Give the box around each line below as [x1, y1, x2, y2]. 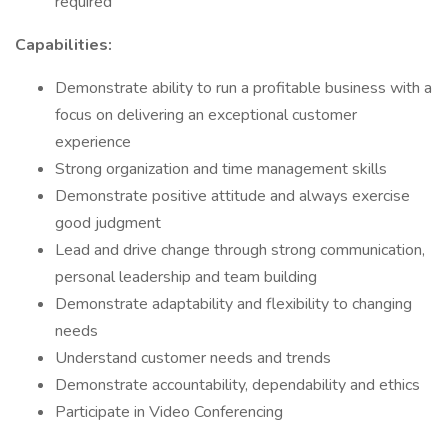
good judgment [55, 212, 161, 234]
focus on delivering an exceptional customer [55, 104, 357, 126]
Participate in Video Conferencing [55, 401, 283, 423]
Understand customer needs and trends [55, 347, 331, 369]
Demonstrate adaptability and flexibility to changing [55, 293, 412, 315]
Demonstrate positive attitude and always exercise [55, 185, 410, 207]
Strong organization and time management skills [55, 158, 387, 180]
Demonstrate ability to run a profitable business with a [55, 77, 432, 99]
